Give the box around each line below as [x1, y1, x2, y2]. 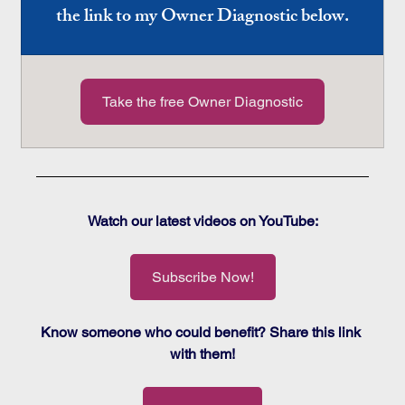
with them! [170, 344, 235, 363]
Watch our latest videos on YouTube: [87, 212, 318, 230]
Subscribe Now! [151, 268, 254, 286]
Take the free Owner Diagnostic [101, 92, 303, 110]
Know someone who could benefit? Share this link [41, 323, 364, 341]
